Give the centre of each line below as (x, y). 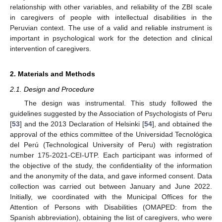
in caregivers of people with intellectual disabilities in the (111, 17)
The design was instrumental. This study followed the (118, 103)
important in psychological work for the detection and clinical (111, 38)
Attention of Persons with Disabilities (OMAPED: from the (111, 207)
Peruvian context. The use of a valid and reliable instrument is (111, 28)
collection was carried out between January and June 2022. (111, 186)
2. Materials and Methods (53, 74)
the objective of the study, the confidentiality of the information (111, 166)
